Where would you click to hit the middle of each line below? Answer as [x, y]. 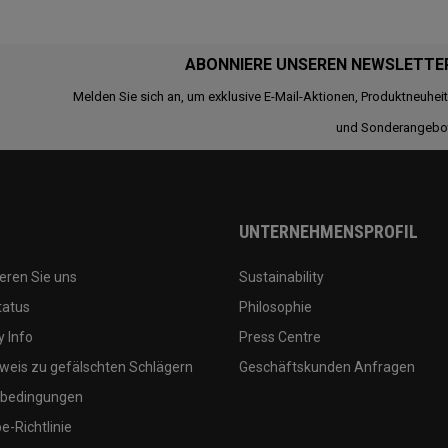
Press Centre [280, 336]
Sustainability [281, 276]
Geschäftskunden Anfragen [327, 366]
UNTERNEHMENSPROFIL [328, 231]
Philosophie [275, 306]
